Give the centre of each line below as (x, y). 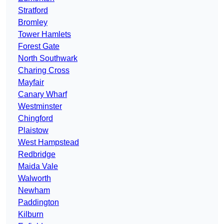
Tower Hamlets (44, 34)
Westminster (40, 106)
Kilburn (31, 214)
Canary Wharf (42, 94)
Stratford (33, 10)
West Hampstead (48, 142)
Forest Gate (39, 46)
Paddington (38, 202)
